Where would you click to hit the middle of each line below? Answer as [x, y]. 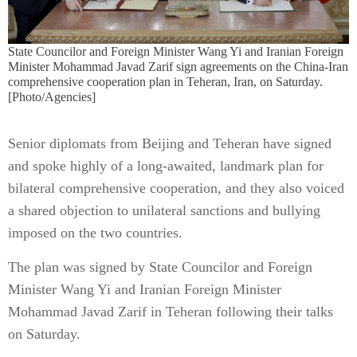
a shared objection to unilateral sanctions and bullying [164, 210]
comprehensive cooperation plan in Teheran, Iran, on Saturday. [165, 82]
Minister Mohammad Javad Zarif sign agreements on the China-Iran [178, 67]
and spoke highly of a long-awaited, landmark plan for [166, 166]
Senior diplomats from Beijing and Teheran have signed [170, 143]
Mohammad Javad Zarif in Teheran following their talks [171, 312]
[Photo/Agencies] [52, 97]
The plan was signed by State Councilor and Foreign [160, 267]
